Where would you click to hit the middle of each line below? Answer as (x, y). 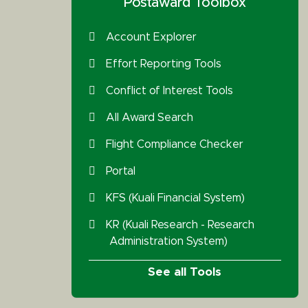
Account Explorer (151, 37)
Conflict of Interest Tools (169, 91)
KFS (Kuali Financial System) (175, 198)
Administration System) (168, 241)
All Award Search (149, 118)
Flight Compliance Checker (174, 144)
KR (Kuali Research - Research (180, 225)
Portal (120, 171)
